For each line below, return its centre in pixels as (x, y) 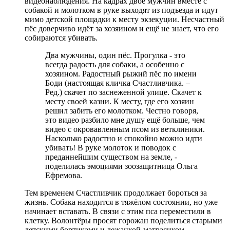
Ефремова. (64, 175)
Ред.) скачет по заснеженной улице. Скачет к (123, 92)
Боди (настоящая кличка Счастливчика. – (118, 83)
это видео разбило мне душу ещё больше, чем (125, 120)
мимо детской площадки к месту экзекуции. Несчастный (124, 19)
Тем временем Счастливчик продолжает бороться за (116, 193)
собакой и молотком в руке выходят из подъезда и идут (121, 10)
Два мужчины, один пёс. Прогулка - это (115, 55)
